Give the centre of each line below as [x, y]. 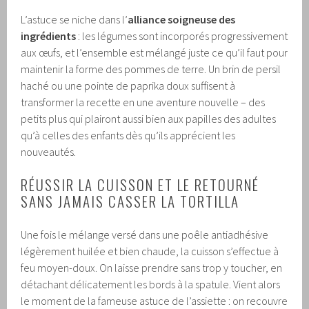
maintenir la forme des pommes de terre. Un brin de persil [151, 69]
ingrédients [49, 36]
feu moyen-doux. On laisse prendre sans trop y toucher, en [152, 268]
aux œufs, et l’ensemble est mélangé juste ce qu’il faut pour [154, 53]
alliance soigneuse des [182, 20]
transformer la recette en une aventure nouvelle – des [143, 102]
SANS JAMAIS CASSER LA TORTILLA [130, 201]
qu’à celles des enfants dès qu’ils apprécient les [128, 136]
